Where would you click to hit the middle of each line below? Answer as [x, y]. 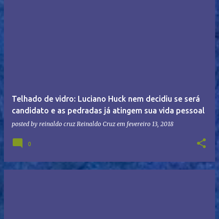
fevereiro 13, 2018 [150, 124]
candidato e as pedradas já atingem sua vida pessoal [108, 110]
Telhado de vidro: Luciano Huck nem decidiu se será [106, 99]
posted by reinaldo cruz [44, 124]
